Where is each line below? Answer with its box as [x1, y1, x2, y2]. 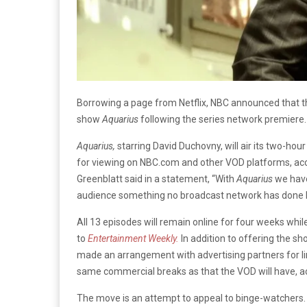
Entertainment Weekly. [88, 232, 179, 244]
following [138, 113, 180, 125]
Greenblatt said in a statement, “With [77, 173, 236, 184]
